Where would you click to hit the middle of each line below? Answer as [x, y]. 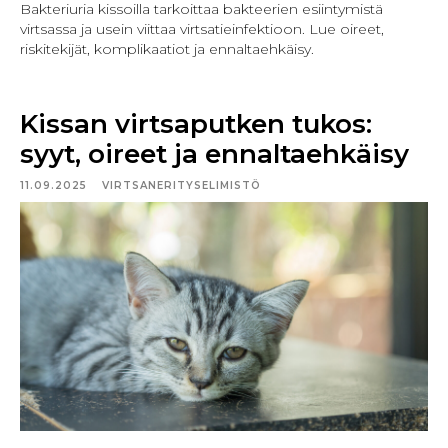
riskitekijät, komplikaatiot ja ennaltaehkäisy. [167, 49]
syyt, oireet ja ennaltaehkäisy [214, 154]
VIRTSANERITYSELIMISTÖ [181, 186]
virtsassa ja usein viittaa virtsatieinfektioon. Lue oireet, [202, 29]
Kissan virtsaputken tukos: [196, 124]
